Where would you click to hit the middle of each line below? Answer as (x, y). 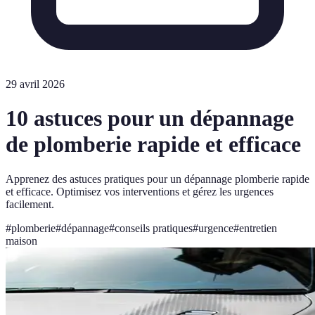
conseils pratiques (154, 228)
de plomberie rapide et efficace (153, 144)
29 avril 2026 (35, 84)
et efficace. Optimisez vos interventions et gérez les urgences (140, 191)
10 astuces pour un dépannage (150, 118)
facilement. (30, 204)
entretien (258, 228)
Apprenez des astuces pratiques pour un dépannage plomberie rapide (157, 179)
